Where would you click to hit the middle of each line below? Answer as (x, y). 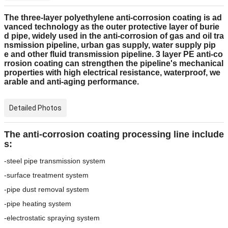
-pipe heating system (38, 204)
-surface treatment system (46, 175)
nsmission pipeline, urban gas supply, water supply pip (110, 45)
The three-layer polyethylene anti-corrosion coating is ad (113, 18)
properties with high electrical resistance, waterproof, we (112, 73)
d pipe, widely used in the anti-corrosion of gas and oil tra (114, 36)
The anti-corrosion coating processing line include (114, 135)
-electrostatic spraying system (52, 218)
